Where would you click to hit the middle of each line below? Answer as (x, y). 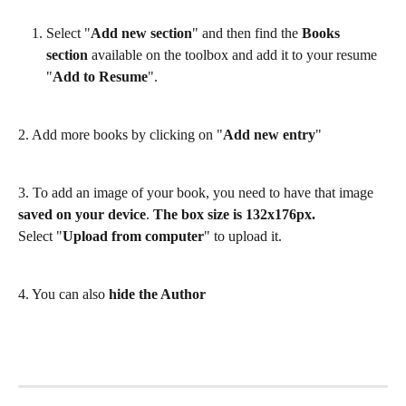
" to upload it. (243, 236)
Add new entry (269, 135)
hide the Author (159, 294)
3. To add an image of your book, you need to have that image (198, 193)
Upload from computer (133, 236)
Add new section (141, 33)
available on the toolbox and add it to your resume (234, 55)
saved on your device (82, 214)
